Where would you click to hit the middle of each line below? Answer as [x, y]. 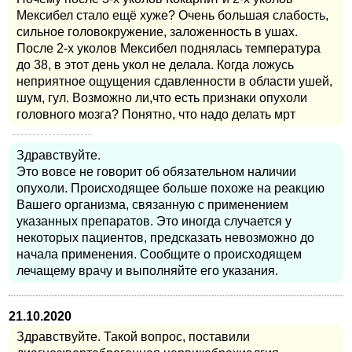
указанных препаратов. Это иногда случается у [154, 222]
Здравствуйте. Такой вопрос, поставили [133, 337]
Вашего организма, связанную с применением [152, 205]
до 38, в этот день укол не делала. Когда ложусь [155, 65]
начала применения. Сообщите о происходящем [159, 255]
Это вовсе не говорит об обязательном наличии [156, 172]
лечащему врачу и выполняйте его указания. [147, 271]
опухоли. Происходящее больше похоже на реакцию [170, 189]
